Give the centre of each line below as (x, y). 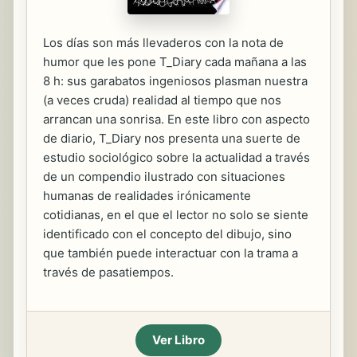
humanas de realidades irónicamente (147, 196)
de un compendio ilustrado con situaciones (164, 177)
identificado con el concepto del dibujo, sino (167, 234)
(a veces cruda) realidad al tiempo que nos (162, 100)
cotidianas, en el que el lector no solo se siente (176, 215)
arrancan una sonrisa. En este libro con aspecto (177, 119)
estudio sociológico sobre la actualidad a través (177, 157)
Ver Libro (178, 340)
